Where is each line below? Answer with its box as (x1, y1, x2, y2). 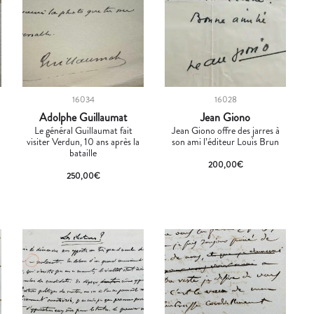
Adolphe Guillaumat (39, 109, 128, 125)
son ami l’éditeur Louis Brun (172, 134, 280, 149)
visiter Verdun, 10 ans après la (27, 134, 140, 149)
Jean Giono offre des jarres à (171, 123, 280, 137)
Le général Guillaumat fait (34, 123, 132, 137)
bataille (69, 145, 97, 160)
